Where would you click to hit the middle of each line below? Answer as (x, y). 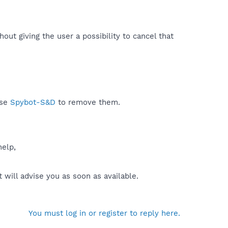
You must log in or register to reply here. (104, 213)
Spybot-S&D (33, 102)
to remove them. (88, 102)
